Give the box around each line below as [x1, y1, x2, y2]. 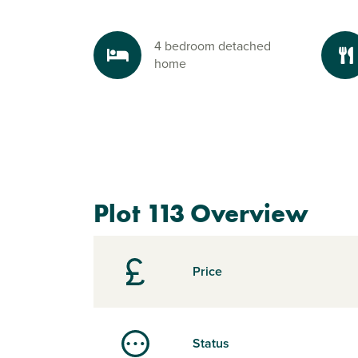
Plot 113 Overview [93, 197, 308, 230]
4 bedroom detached [154, 37, 271, 55]
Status [193, 334, 229, 352]
